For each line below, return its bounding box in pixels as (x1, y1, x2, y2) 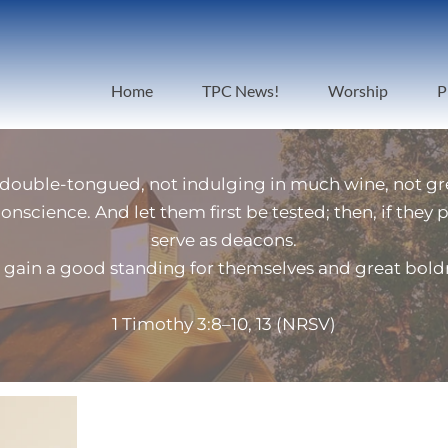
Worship (327, 80, 388, 100)
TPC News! (201, 80, 279, 100)
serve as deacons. (151, 230, 297, 250)
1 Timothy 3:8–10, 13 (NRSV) (112, 314, 336, 334)
